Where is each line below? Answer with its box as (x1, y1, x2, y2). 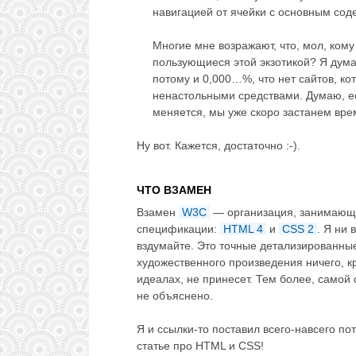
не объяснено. (137, 289, 213, 303)
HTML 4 (223, 222, 263, 236)
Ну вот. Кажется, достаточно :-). (137, 139, 300, 153)
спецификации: (137, 222, 220, 236)
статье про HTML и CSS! (137, 339, 264, 353)
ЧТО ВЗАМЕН (137, 184, 211, 197)
